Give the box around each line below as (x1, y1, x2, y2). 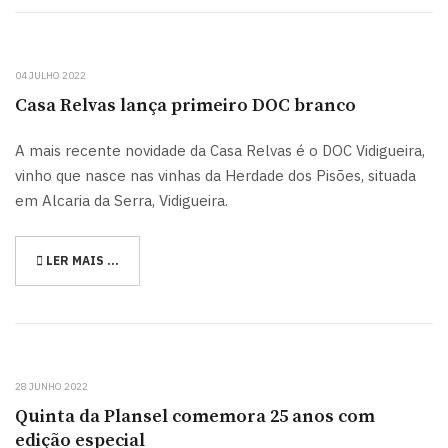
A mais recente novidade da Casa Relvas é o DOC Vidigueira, (15, 141, 425, 160)
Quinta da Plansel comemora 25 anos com (15, 404, 375, 428)
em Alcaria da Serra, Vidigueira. (15, 191, 228, 210)
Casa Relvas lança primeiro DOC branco (15, 94, 356, 117)
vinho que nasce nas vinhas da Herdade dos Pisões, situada (15, 166, 416, 185)
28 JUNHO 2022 (15, 379, 88, 393)
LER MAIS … (43, 252, 119, 268)
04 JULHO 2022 (15, 69, 86, 82)
